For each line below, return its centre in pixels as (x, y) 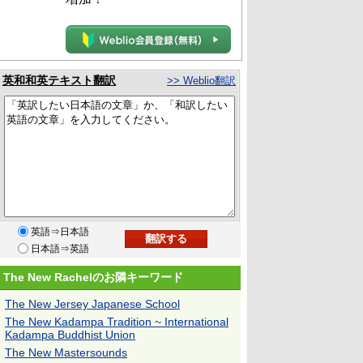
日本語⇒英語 (60, 249)
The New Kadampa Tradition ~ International (117, 322)
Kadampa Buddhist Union (70, 335)
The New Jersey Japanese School (92, 304)
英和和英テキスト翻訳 (59, 80)
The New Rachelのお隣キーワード (93, 277)
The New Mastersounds (66, 352)
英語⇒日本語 (60, 232)
